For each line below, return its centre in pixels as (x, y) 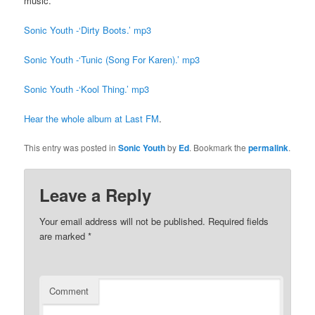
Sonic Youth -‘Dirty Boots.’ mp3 (88, 30)
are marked (64, 236)
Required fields (237, 221)
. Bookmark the (219, 147)
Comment (69, 290)
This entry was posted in (71, 147)
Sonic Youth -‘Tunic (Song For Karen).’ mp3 (112, 60)
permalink (269, 147)
